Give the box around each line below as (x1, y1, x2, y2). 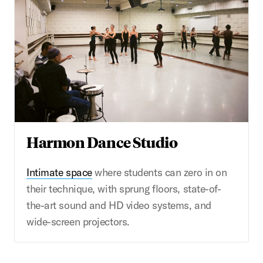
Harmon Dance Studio (26, 132, 178, 152)
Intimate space (26, 166, 92, 180)
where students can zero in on (92, 166, 227, 180)
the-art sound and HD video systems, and (26, 198, 211, 213)
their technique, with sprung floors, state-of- (26, 182, 221, 196)
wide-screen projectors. (26, 215, 130, 229)
